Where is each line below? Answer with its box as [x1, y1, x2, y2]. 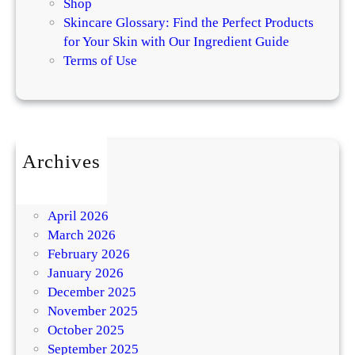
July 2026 [48, 170, 103, 186]
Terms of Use [63, 53, 137, 69]
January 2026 [48, 265, 124, 281]
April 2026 [48, 208, 109, 224]
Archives [22, 151, 101, 173]
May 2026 [48, 189, 105, 205]
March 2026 [48, 227, 116, 243]
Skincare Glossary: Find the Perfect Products [63, 15, 314, 31]
